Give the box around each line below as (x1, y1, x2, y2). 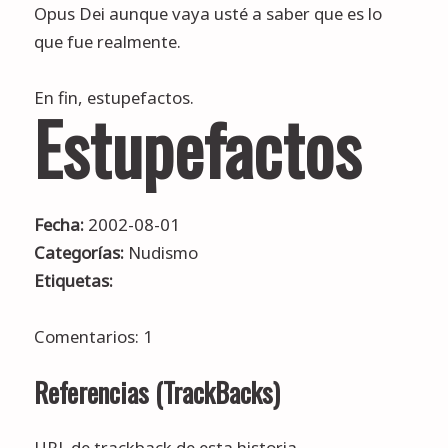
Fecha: (33, 212, 84, 236)
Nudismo (127, 240, 198, 264)
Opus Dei (33, 2, 105, 25)
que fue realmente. (33, 30, 181, 53)
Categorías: (33, 240, 124, 264)
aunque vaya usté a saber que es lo (104, 2, 382, 25)
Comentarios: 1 (33, 325, 153, 349)
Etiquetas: (33, 268, 113, 292)
